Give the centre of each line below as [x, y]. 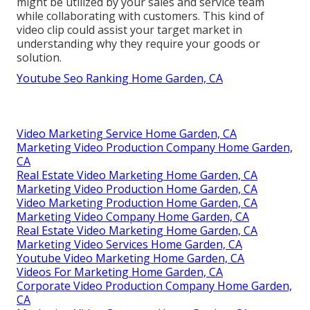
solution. [39, 58]
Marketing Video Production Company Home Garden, [155, 148]
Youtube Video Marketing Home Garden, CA [130, 258]
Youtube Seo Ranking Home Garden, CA [120, 79]
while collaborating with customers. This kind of [140, 16]
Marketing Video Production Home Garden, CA [137, 189]
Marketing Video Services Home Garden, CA [129, 245]
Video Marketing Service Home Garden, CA [127, 134]
